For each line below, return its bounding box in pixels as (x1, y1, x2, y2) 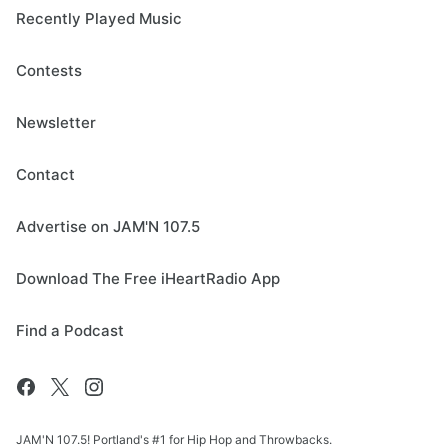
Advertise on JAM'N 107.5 (16, 217, 200, 236)
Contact (16, 165, 75, 184)
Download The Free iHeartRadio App (16, 269, 280, 288)
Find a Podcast (16, 321, 124, 340)
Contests (16, 61, 82, 80)
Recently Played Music (16, 9, 182, 28)
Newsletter (16, 113, 96, 132)
